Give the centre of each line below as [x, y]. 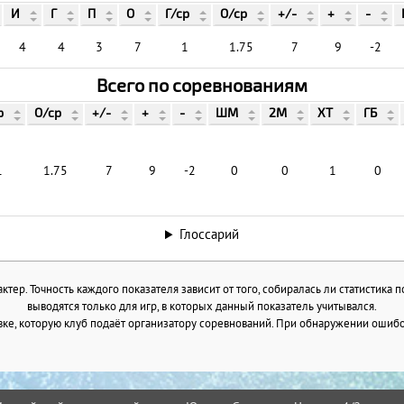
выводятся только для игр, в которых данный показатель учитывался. [202, 306]
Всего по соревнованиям [202, 85]
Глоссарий [209, 234]
